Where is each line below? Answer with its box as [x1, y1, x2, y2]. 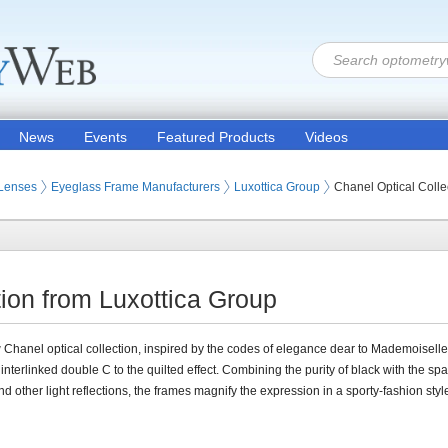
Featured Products [157, 129, 275, 145]
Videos [305, 129, 348, 145]
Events [84, 129, 127, 145]
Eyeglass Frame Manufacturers [51, 180, 220, 194]
